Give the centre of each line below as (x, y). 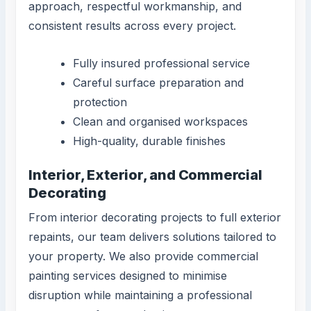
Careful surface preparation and (159, 82)
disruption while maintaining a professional (141, 295)
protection (100, 102)
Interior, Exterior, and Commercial (145, 175)
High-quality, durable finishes (150, 141)
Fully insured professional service (162, 63)
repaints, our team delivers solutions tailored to (153, 236)
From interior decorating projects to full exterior (155, 217)
